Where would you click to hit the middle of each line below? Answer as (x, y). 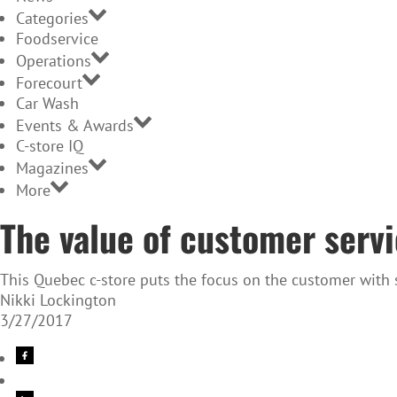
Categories (52, 19)
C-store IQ (50, 146)
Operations (54, 61)
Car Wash (47, 104)
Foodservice (57, 39)
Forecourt (49, 83)
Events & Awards (75, 126)
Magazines (52, 168)
